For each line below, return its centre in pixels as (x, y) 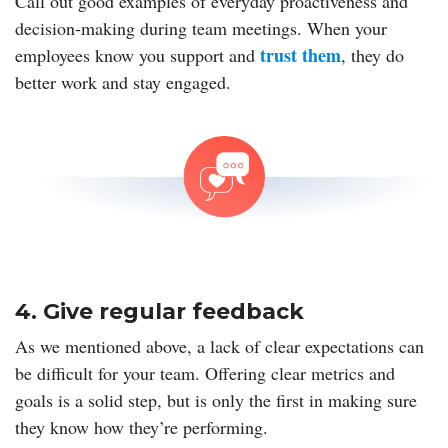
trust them (300, 54)
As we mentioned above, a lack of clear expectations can (219, 345)
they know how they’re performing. (141, 426)
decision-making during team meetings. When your (201, 27)
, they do (372, 54)
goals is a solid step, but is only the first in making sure (216, 399)
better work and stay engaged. (123, 81)
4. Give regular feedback (159, 311)
